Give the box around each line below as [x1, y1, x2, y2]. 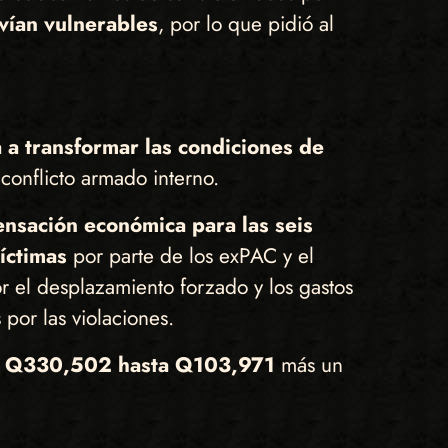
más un [274, 349, 343, 380]
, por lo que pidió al [157, 9, 334, 40]
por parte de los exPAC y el [72, 240, 314, 271]
